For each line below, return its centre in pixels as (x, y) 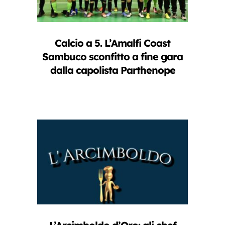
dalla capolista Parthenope (113, 70)
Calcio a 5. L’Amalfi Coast (113, 43)
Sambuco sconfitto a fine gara (113, 57)
